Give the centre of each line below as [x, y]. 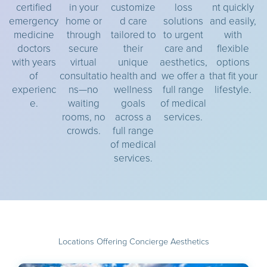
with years [34, 62]
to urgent [184, 35]
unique [133, 62]
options [233, 62]
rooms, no [83, 117]
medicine [34, 35]
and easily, [233, 21]
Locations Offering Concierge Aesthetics [133, 241]
